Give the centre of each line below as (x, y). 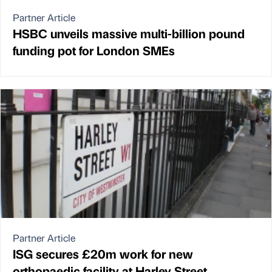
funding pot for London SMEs (94, 50)
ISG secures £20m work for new (103, 253)
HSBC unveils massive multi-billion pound (129, 33)
